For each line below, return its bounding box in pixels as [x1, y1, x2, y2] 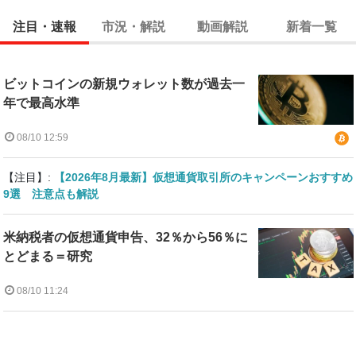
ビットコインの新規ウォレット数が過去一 [2, 76, 245, 91]
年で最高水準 [2, 95, 79, 110]
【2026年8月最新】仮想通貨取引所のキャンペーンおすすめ [53, 170, 353, 184]
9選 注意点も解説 [2, 187, 99, 200]
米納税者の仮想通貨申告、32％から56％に [2, 230, 248, 245]
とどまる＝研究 [2, 250, 92, 264]
